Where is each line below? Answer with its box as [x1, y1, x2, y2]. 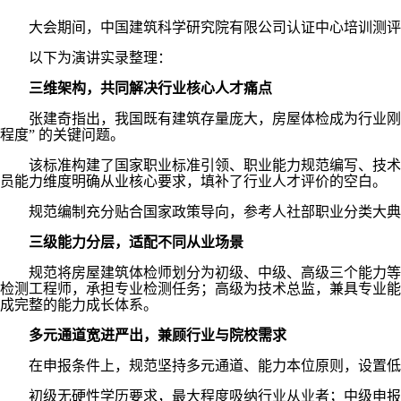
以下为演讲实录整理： [29, 50, 172, 65]
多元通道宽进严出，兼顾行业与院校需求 [29, 328, 286, 343]
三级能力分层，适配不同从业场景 [29, 235, 243, 250]
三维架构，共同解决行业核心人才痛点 [29, 81, 272, 96]
